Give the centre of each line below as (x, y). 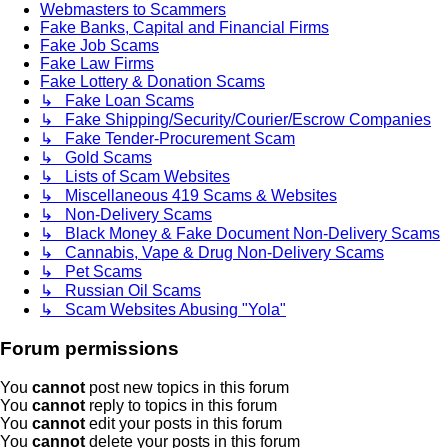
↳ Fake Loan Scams (117, 101)
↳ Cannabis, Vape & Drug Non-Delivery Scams (212, 253)
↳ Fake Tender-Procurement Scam (167, 139)
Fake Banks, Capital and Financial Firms (184, 28)
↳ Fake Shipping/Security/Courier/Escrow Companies (235, 120)
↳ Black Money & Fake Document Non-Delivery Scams (240, 234)
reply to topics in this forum (181, 405)
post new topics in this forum (187, 387)
